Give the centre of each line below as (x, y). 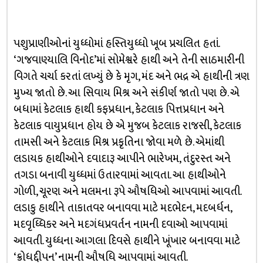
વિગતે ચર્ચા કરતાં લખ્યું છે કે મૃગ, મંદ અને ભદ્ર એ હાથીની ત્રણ (131, 77)
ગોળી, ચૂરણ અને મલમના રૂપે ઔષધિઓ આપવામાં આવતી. (127, 192)
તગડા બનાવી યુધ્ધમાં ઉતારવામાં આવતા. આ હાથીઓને (119, 175)
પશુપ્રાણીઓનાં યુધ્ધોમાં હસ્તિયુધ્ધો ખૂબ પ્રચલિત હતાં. (116, 44)
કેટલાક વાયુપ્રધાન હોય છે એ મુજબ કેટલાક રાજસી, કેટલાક (127, 126)
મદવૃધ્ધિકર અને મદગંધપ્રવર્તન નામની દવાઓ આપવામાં (120, 225)
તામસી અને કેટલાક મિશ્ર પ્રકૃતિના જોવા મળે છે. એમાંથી (119, 142)
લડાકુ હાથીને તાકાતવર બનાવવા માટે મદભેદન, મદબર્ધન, (122, 208)
